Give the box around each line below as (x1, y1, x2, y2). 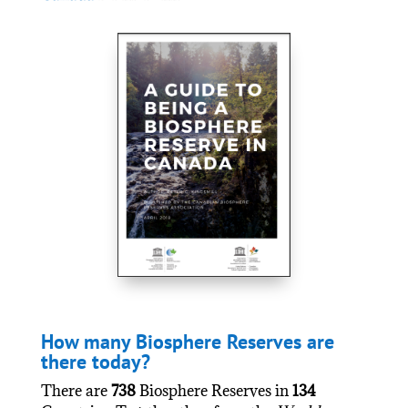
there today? (40, 348, 150, 374)
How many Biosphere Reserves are (40, 328, 334, 354)
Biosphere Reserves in (135, 380, 292, 401)
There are (40, 380, 111, 401)
